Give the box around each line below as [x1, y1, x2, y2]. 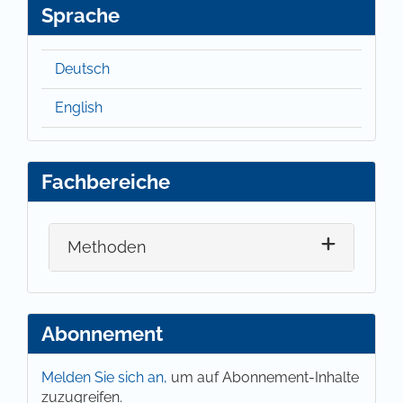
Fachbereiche [41, 169, 170, 193]
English [55, 98, 103, 116]
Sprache [41, 3, 120, 27]
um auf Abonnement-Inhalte [171, 368, 359, 386]
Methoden [67, 237, 148, 257]
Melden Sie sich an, [41, 368, 171, 386]
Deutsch [55, 59, 110, 77]
